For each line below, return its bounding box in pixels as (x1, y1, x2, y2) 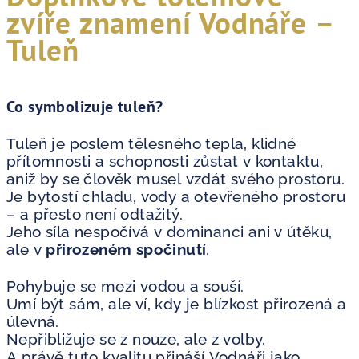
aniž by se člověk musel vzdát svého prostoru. (6, 169, 345, 188)
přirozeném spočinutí (46, 240, 207, 258)
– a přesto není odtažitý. (6, 204, 183, 223)
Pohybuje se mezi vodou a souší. (6, 276, 244, 295)
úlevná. (6, 312, 59, 330)
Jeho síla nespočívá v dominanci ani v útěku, (6, 222, 333, 240)
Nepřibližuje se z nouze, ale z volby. (6, 329, 266, 348)
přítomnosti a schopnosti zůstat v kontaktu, (6, 151, 324, 170)
